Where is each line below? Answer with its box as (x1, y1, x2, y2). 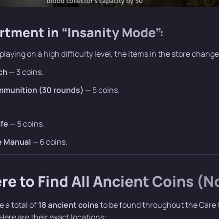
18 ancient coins (38, 199, 99, 211)
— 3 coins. (7, 66, 44, 78)
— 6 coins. (31, 136, 67, 148)
